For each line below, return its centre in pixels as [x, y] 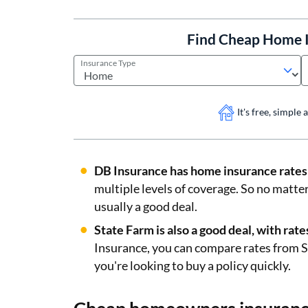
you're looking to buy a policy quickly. [192, 265]
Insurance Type [108, 63]
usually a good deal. [146, 206]
